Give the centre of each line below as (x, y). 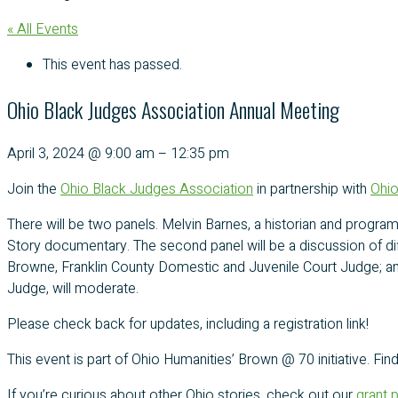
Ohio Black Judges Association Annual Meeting (173, 109)
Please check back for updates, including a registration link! (188, 324)
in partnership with (312, 189)
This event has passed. (112, 64)
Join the (34, 189)
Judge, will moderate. (73, 288)
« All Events (43, 29)
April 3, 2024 (48, 153)
